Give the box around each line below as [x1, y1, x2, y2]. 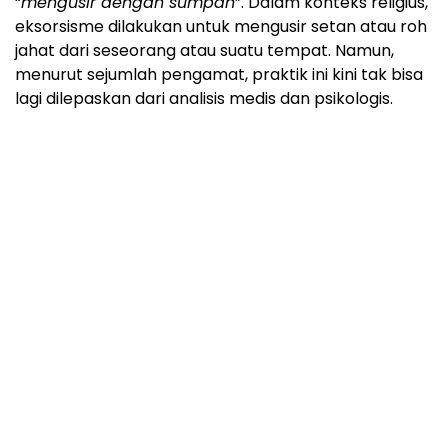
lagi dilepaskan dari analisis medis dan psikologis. [15, 86, 393, 110]
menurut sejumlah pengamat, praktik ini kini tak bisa [15, 62, 423, 86]
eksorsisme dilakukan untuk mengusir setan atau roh [15, 14, 427, 38]
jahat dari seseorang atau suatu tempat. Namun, [15, 38, 394, 62]
